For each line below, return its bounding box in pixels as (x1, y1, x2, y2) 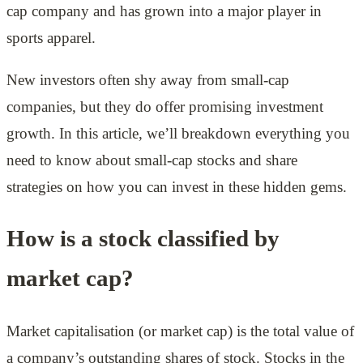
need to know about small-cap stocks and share (6, 151, 297, 169)
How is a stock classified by (6, 226, 280, 252)
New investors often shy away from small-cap (6, 70, 289, 88)
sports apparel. (6, 28, 96, 46)
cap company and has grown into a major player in (6, 2, 322, 19)
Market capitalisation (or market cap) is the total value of (6, 322, 354, 340)
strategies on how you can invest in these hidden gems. (6, 177, 347, 195)
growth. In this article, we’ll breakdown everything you (6, 124, 350, 142)
